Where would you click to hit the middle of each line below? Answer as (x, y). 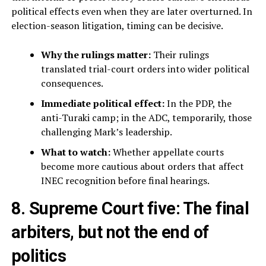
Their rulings (180, 55)
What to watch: (75, 152)
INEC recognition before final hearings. (125, 181)
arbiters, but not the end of (110, 232)
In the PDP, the (198, 104)
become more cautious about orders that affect (142, 167)
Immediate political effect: (102, 104)
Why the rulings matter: (96, 55)
